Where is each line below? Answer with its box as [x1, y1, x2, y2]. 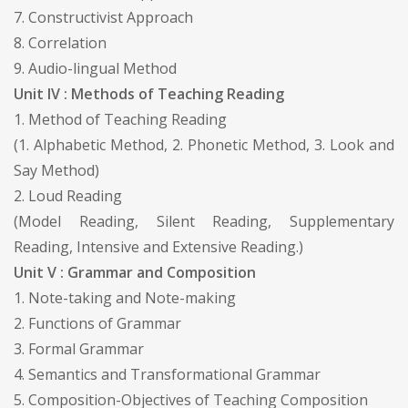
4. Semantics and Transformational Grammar [14, 363, 321, 384]
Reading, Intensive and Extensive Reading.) [14, 236, 303, 257]
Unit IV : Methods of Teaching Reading [14, 83, 284, 104]
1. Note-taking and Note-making [14, 287, 236, 308]
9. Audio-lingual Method [14, 57, 177, 78]
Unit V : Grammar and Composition [14, 261, 256, 282]
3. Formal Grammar [14, 338, 144, 359]
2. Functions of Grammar [14, 312, 181, 333]
